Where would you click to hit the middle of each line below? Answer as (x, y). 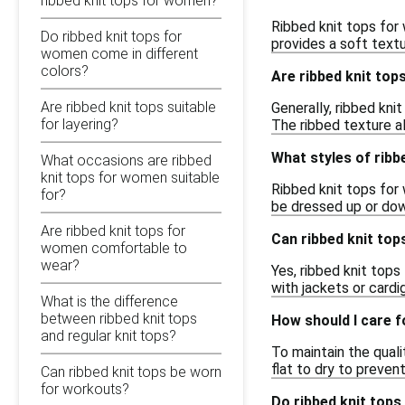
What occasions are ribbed (126, 160)
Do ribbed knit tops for (111, 36)
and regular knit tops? (108, 335)
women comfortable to (114, 248)
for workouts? (85, 389)
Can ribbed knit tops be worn (131, 372)
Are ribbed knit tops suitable (128, 107)
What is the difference (109, 301)
